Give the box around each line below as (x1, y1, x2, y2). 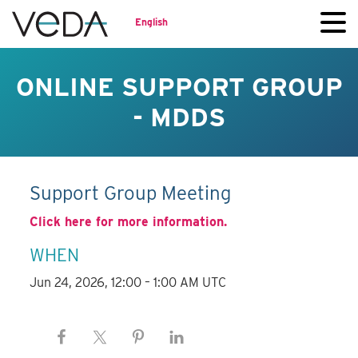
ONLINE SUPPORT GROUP (15, 71, 343, 102)
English (135, 15, 168, 28)
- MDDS (133, 101, 225, 133)
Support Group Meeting (30, 181, 232, 205)
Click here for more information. (30, 214, 228, 230)
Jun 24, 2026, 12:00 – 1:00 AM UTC (30, 275, 227, 291)
